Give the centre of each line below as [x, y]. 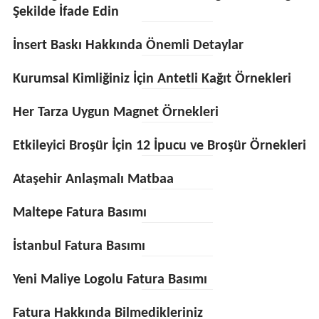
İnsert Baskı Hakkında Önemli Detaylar [128, 46]
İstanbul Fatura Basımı [79, 246]
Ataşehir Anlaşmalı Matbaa [93, 179]
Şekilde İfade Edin [66, 12]
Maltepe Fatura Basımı [79, 213]
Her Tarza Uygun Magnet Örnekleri [115, 113]
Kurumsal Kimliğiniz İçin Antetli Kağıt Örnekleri [152, 79]
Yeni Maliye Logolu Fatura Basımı [110, 280]
